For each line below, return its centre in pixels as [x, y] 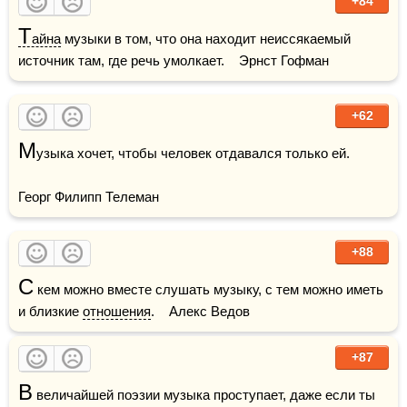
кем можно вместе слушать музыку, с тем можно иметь [208, 289]
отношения [117, 311]
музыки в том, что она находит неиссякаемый [206, 39]
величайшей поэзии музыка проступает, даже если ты [204, 395]
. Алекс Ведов [200, 311]
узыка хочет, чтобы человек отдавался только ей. [193, 153]
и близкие [50, 311]
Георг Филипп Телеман [90, 197]
